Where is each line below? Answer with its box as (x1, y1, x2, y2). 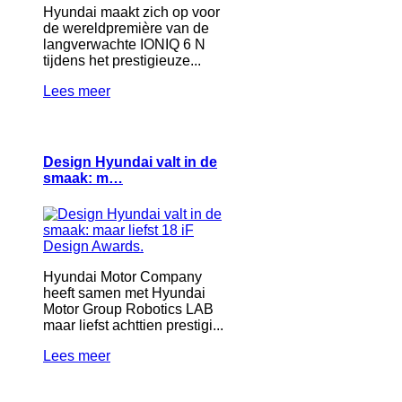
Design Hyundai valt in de (43, 154, 217, 170)
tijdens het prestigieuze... (43, 53, 201, 69)
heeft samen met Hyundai (43, 284, 205, 301)
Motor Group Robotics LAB (43, 301, 214, 317)
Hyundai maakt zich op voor (43, 4, 220, 21)
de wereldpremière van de (43, 21, 209, 37)
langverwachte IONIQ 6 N (43, 37, 205, 53)
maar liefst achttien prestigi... (43, 317, 223, 333)
